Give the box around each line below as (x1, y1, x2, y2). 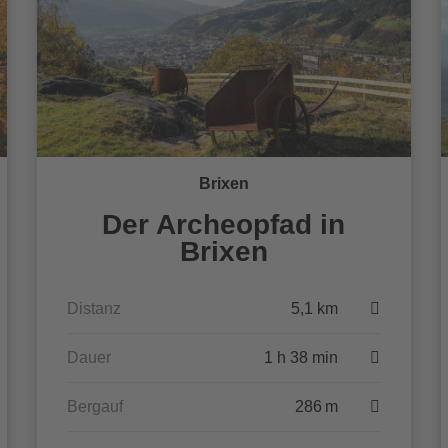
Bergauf (67, 398, 124, 415)
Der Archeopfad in (102, 209, 346, 240)
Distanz (67, 300, 122, 317)
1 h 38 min (264, 349, 339, 366)
